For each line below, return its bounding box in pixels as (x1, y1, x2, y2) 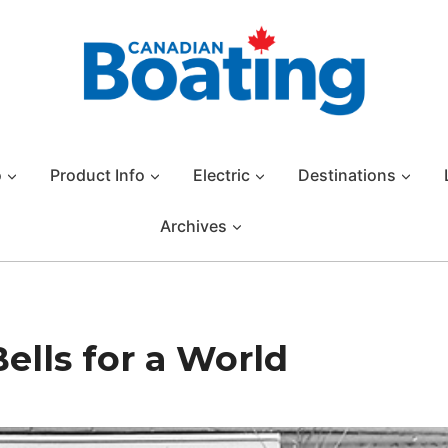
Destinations (298, 164, 396, 185)
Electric (193, 164, 250, 185)
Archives (159, 215, 227, 236)
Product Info (50, 164, 145, 185)
